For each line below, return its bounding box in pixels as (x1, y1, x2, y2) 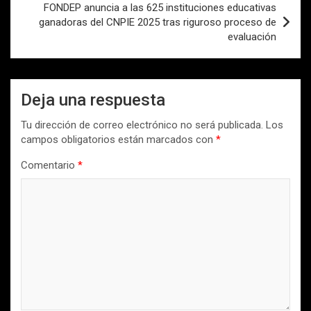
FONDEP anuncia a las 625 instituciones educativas (44, 1, 276, 15)
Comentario (21, 159, 78, 172)
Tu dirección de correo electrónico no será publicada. (21, 119, 263, 132)
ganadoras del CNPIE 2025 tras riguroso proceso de (39, 16, 276, 29)
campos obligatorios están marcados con (21, 133, 216, 146)
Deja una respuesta (21, 90, 165, 110)
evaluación (228, 31, 276, 44)
